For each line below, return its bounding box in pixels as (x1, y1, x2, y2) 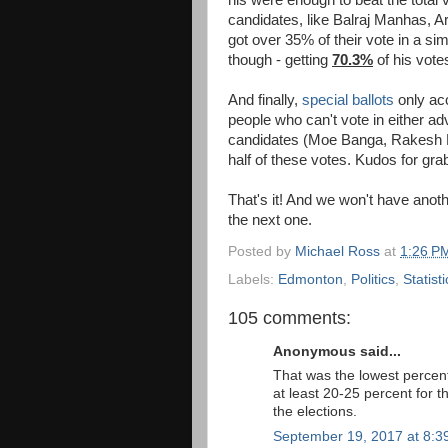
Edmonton (278, 272, 343, 288)
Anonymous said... (273, 343, 401, 359)
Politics (351, 272, 395, 288)
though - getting (228, 51, 332, 68)
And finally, (228, 91, 302, 108)
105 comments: (228, 308, 351, 329)
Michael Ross (295, 244, 380, 260)
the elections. (273, 404, 357, 420)
